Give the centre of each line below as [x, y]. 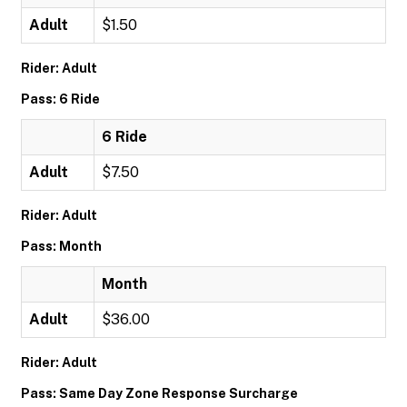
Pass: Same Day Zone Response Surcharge [159, 393]
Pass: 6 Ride [60, 99]
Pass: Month [61, 246]
